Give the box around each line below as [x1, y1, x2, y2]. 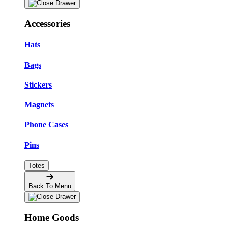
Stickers [24, 80, 52, 89]
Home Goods [24, 212, 79, 223]
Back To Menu [28, 182, 71, 190]
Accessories [24, 18, 70, 30]
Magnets [24, 100, 54, 109]
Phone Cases [24, 120, 68, 129]
